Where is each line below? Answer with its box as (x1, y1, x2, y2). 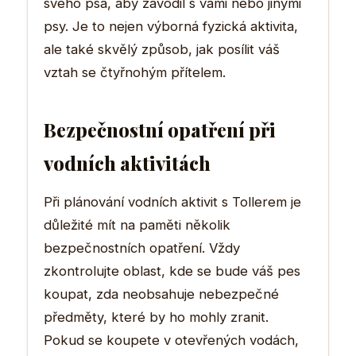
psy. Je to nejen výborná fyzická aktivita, (44, 17, 298, 34)
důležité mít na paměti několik (44, 216, 230, 233)
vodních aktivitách (44, 149, 211, 176)
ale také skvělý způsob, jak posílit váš (44, 41, 280, 57)
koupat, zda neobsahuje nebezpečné (44, 285, 279, 302)
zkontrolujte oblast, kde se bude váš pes (44, 262, 300, 279)
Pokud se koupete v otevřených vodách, (44, 331, 299, 348)
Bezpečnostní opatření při (44, 116, 276, 142)
